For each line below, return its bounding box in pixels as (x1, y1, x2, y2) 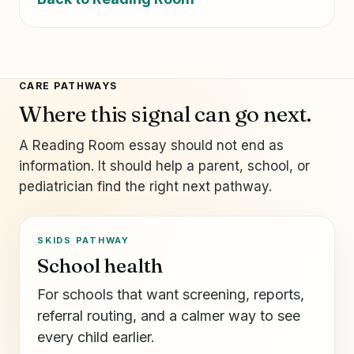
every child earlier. (37, 328, 155, 345)
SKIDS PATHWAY (37, 234, 130, 246)
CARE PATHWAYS (19, 79, 118, 92)
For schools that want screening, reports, (37, 285, 304, 303)
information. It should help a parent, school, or (19, 157, 310, 174)
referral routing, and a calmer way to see (37, 307, 300, 324)
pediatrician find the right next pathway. (19, 178, 272, 194)
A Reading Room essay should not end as (19, 137, 284, 153)
